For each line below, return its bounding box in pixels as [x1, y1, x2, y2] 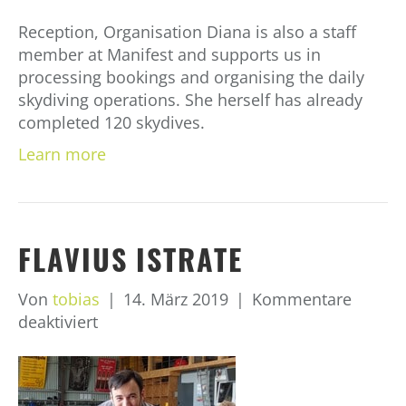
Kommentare [252, 288, 352, 311]
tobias [53, 288, 100, 311]
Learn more [18, 143, 106, 166]
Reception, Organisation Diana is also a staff [18, 21, 356, 43]
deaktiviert [18, 311, 98, 333]
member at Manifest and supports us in [18, 43, 321, 66]
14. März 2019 [123, 288, 228, 311]
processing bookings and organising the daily [18, 66, 364, 89]
